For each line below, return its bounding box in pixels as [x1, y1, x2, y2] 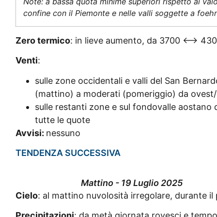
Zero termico [15, 35, 70, 46]
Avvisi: [15, 127, 46, 138]
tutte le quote [35, 114, 90, 125]
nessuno [46, 127, 80, 138]
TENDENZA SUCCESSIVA [15, 148, 121, 158]
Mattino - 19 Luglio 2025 [80, 178, 183, 188]
